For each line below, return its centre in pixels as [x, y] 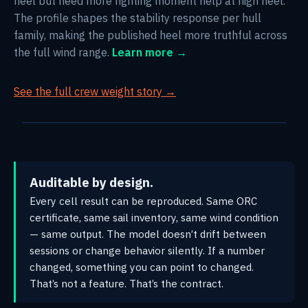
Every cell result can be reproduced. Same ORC [143, 200]
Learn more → [150, 52]
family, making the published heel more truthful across [151, 35]
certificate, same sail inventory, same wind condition [154, 217]
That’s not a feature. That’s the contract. [126, 283]
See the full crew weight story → [95, 91]
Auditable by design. [91, 182]
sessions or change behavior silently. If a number [147, 250]
